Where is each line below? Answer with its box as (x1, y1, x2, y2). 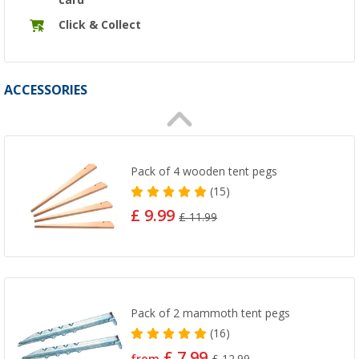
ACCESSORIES (4, 82, 87, 98)
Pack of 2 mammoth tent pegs (131, 307, 291, 321)
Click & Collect (58, 18, 141, 31)
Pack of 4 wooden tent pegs (131, 165, 278, 179)
